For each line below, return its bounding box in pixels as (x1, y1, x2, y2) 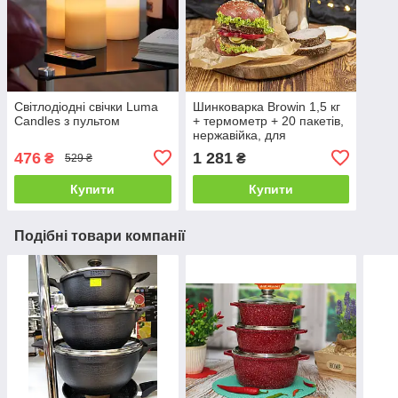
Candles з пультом (14, 113, 120, 128)
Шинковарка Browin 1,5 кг (192, 99, 340, 114)
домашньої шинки (192, 141, 297, 156)
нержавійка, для (192, 127, 286, 142)
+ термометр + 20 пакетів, (192, 113, 344, 128)
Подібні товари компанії (14, 227, 186, 243)
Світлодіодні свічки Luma (14, 99, 158, 114)
